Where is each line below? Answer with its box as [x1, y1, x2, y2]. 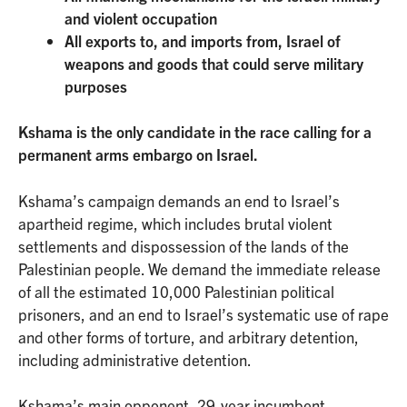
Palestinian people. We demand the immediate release [18, 258, 381, 278]
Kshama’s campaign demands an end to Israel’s [18, 190, 340, 210]
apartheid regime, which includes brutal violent [18, 213, 333, 233]
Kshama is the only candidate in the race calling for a [18, 122, 372, 142]
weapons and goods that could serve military [65, 53, 363, 73]
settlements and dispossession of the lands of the [18, 235, 349, 255]
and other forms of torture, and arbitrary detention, [18, 326, 359, 346]
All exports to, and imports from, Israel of [65, 30, 341, 50]
